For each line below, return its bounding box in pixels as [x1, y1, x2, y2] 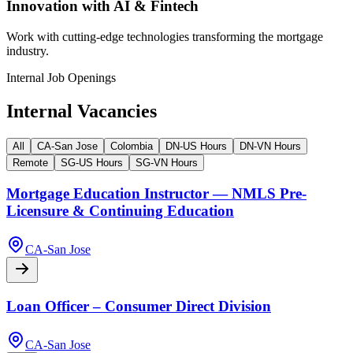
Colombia [110, 139, 153, 152]
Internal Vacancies [6, 100, 157, 121]
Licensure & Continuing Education [6, 203, 234, 220]
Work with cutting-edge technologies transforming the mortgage [6, 29, 323, 43]
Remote [13, 156, 48, 169]
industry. [6, 43, 49, 58]
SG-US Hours [61, 156, 123, 169]
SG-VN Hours [136, 156, 198, 169]
